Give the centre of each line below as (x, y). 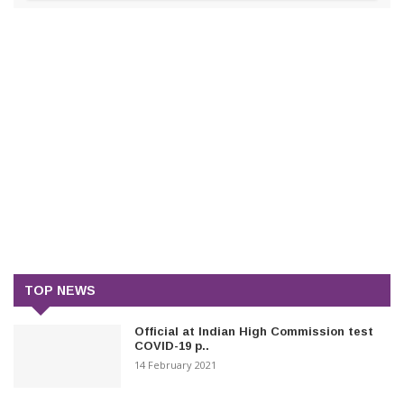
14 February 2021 (176, 364)
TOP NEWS (60, 290)
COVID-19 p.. (172, 345)
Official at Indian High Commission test (254, 331)
